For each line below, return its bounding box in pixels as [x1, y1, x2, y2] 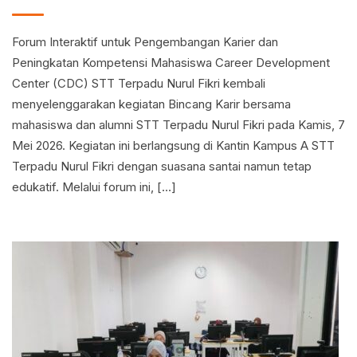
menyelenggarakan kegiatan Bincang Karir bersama [12, 96, 291, 112]
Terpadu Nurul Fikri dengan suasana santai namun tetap [12, 159, 312, 174]
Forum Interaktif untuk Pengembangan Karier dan [12, 34, 278, 49]
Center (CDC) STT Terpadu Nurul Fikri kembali [12, 76, 265, 91]
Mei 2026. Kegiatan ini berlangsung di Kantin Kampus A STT [12, 138, 335, 153]
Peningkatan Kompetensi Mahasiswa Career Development [12, 55, 330, 70]
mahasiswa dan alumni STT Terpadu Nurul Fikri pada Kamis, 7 [12, 117, 345, 132]
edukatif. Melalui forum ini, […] [12, 179, 176, 194]
